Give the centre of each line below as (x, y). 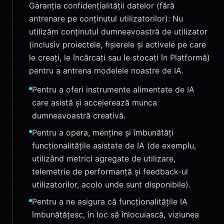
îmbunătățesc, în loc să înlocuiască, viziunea (115, 214)
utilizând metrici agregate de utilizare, (104, 158)
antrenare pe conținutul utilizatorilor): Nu (106, 18)
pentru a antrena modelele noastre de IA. (106, 70)
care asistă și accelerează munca (94, 102)
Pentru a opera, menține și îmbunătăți (103, 132)
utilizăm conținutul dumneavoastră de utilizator (118, 31)
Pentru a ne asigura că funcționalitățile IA (110, 201)
